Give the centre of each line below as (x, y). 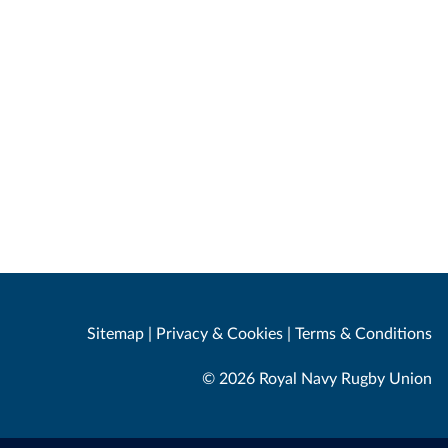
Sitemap (115, 332)
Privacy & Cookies (219, 332)
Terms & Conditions (363, 332)
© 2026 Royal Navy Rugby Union (317, 377)
